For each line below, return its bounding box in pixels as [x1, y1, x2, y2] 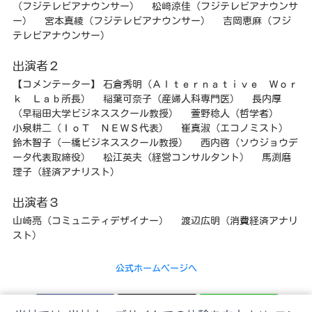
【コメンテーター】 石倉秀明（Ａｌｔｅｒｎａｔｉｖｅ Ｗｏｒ [12, 79, 298, 90]
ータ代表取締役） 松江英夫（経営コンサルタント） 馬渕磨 [12, 153, 291, 163]
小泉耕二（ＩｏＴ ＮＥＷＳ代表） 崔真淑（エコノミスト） [12, 123, 298, 134]
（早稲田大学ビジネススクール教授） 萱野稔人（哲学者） [12, 109, 288, 119]
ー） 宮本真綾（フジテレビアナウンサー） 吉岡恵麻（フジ [12, 16, 291, 26]
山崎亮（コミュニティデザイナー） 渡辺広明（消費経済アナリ [12, 216, 298, 226]
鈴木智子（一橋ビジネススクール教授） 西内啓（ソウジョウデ [12, 138, 298, 148]
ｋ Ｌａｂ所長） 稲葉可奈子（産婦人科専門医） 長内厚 [12, 94, 281, 104]
